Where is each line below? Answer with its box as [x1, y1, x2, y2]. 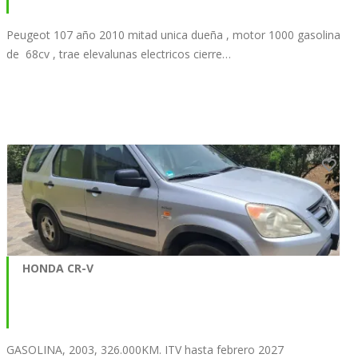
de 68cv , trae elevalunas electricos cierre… [6, 46, 231, 62]
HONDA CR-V [22, 260, 93, 276]
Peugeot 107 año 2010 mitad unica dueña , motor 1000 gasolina [6, 26, 340, 42]
